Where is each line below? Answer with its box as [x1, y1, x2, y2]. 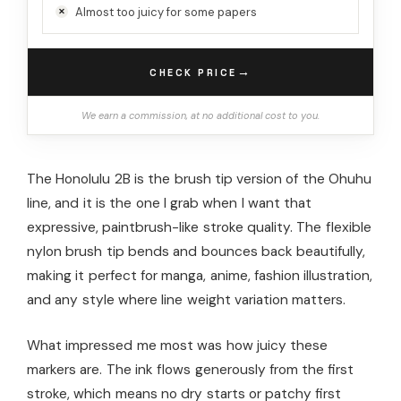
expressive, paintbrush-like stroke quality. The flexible [27, 218, 371, 237]
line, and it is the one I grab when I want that [27, 194, 312, 213]
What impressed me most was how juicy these [27, 337, 328, 355]
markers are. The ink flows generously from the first [27, 361, 354, 380]
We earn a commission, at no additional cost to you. [81, 109, 320, 123]
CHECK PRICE [149, 65, 237, 79]
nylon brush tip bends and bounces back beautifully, [27, 243, 366, 261]
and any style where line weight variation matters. [27, 291, 346, 310]
